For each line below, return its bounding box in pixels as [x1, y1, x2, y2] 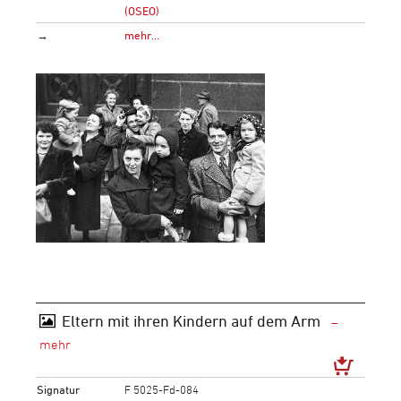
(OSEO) [124, 3, 160, 18]
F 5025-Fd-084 [124, 381, 200, 397]
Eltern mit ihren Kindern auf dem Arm [61, 311, 324, 329]
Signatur [37, 381, 81, 397]
